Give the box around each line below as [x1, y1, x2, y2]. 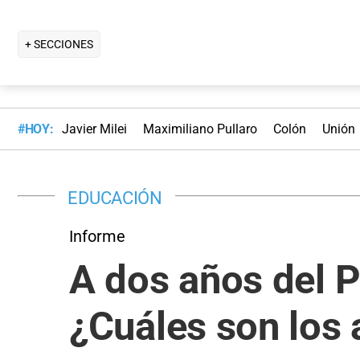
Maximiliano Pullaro [142, 121, 257, 137]
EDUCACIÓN [67, 186, 162, 208]
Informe [69, 226, 125, 246]
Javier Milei [61, 121, 127, 137]
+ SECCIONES [25, 37, 93, 51]
